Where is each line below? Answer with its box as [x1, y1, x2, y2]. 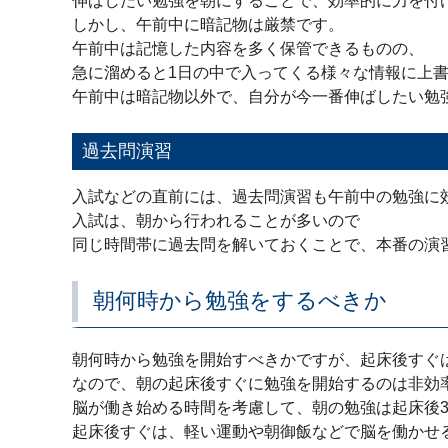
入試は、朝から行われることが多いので [72, 212, 360, 229]
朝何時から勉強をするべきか [93, 288, 387, 313]
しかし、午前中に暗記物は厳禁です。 [72, 16, 344, 33]
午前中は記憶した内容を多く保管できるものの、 [72, 40, 424, 57]
